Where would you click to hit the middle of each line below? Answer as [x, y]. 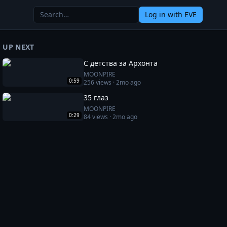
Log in [155, 14]
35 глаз [96, 98]
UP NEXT [18, 47]
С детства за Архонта [121, 63]
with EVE [181, 14]
